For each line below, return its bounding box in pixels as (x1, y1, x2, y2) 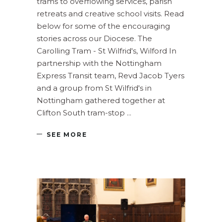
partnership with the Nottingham (37, 58, 162, 68)
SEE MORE (47, 130, 87, 138)
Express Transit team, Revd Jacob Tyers (37, 71, 184, 81)
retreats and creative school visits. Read (37, 9, 184, 19)
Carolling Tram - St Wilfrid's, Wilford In (37, 46, 176, 56)
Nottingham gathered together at (37, 96, 165, 106)
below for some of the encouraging (37, 21, 170, 31)
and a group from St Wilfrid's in (37, 83, 152, 93)
